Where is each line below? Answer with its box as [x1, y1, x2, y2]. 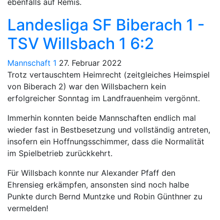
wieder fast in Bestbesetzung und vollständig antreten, [7, 124, 210, 135]
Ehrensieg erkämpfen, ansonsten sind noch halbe [7, 179, 189, 190]
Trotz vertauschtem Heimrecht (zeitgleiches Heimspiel [7, 69, 210, 80]
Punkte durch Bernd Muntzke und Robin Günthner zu [7, 191, 202, 201]
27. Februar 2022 [59, 57, 122, 68]
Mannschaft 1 [7, 57, 56, 68]
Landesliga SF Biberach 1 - [7, 15, 205, 34]
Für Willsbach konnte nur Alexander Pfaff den [7, 167, 175, 178]
